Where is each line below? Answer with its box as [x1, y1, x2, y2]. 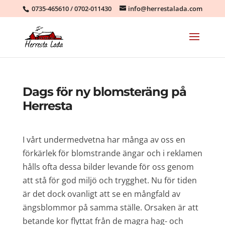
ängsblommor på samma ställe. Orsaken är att [22, 202, 198, 213]
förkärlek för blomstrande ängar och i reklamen [22, 148, 202, 159]
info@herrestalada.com [128, 4, 202, 13]
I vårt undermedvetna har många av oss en [22, 134, 185, 145]
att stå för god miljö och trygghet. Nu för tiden [22, 175, 197, 186]
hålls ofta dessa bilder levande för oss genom [22, 161, 194, 172]
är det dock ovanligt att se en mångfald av [22, 188, 180, 199]
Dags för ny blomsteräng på [22, 84, 186, 99]
